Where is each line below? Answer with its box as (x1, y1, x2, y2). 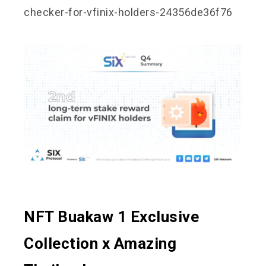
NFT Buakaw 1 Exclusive (24, 207, 199, 226)
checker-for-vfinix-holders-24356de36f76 (24, 5, 233, 18)
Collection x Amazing (24, 234, 176, 252)
